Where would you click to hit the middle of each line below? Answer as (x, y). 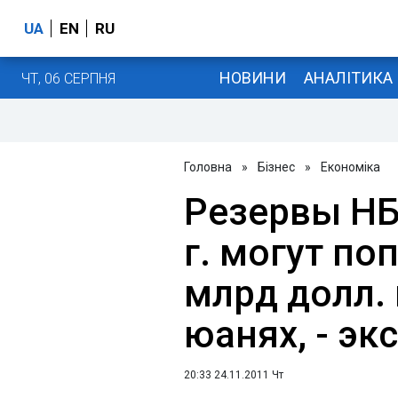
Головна (208, 167)
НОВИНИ (252, 77)
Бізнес (276, 167)
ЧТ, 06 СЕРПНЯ (68, 78)
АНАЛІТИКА (348, 77)
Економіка (350, 167)
